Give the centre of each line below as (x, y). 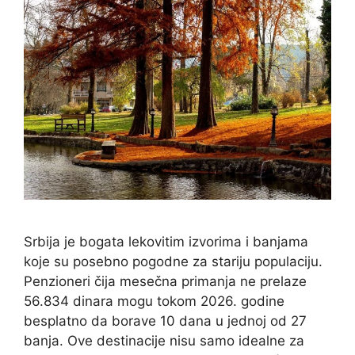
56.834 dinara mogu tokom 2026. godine (154, 302)
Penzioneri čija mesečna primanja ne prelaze (165, 282)
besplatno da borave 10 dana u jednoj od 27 (165, 321)
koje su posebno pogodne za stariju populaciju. (173, 262)
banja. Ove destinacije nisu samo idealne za (164, 341)
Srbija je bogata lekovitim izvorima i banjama (166, 242)
